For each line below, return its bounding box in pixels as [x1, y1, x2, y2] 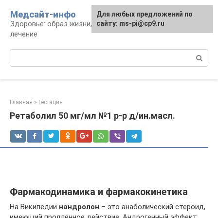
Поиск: [10, 50, 33, 58]
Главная [10, 99, 33, 106]
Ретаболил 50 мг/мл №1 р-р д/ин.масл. [10, 110, 175, 121]
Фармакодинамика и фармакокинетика [10, 186, 188, 198]
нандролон [59, 202, 99, 211]
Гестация [38, 99, 63, 106]
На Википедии [10, 202, 59, 211]
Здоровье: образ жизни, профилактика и [10, 19, 149, 28]
